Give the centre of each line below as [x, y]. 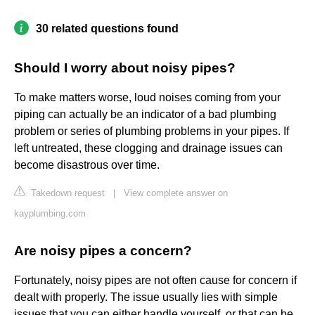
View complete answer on [176, 193]
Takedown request [66, 193]
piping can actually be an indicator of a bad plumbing [145, 115]
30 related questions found [107, 29]
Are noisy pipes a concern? [103, 251]
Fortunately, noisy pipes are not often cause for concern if [155, 281]
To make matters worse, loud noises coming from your [147, 98]
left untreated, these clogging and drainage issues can [148, 148]
